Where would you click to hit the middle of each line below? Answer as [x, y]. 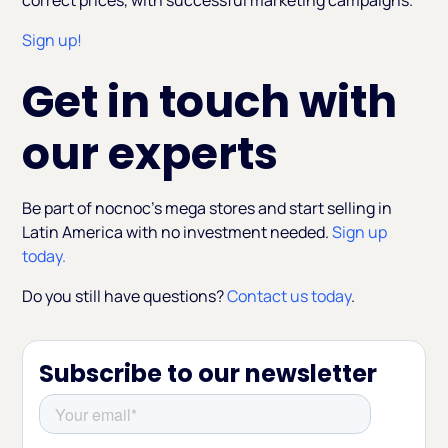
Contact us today [289, 296]
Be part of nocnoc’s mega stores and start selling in [207, 208]
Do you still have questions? [125, 296]
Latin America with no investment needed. [177, 232]
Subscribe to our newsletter [208, 374]
